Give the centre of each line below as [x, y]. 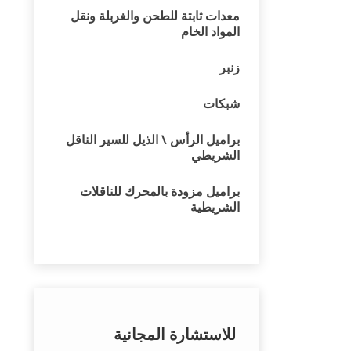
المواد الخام [210, 31]
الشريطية [215, 206]
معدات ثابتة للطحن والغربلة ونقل [155, 15]
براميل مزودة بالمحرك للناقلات [160, 191]
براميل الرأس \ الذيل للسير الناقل [153, 139]
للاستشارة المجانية [175, 334]
